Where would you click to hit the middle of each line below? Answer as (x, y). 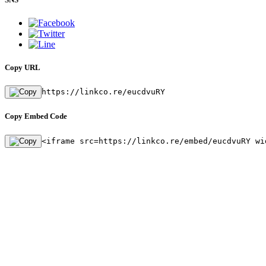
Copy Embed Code (36, 116)
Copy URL (23, 67)
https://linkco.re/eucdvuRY (103, 92)
